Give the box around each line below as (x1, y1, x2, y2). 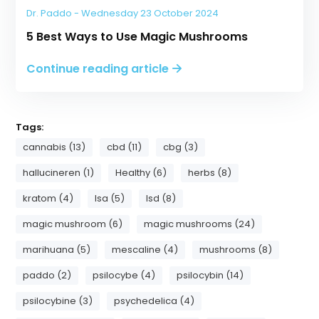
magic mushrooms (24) (144, 217, 256, 231)
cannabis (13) (23, 140, 86, 154)
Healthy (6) (115, 166, 167, 179)
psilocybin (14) (177, 268, 244, 282)
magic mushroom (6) (23, 217, 123, 231)
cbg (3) (163, 140, 199, 154)
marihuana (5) (23, 243, 91, 256)
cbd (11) (107, 140, 142, 154)
